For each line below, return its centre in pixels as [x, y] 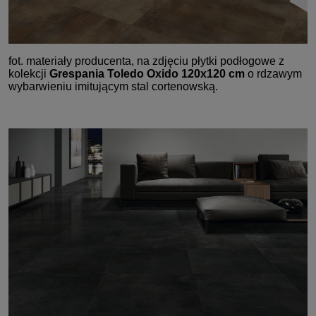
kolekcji [28, 74]
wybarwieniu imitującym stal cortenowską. [115, 87]
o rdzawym [273, 74]
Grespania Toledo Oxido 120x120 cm [147, 74]
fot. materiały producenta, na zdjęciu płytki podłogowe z [146, 61]
